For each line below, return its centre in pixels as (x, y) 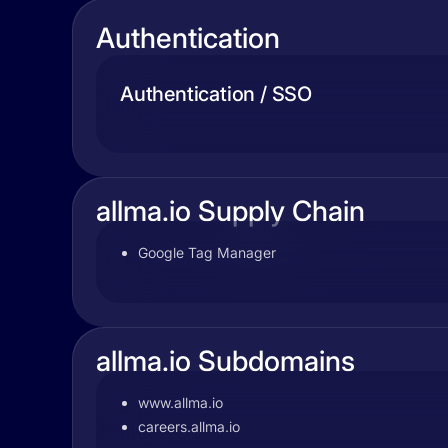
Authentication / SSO (216, 94)
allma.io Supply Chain (230, 211)
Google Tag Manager (207, 252)
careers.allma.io (189, 426)
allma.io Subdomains (225, 361)
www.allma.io (180, 402)
